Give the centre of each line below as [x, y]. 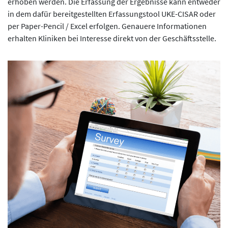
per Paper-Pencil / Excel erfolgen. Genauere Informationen [107, 26]
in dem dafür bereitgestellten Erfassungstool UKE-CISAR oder [112, 14]
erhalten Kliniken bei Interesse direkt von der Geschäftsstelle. [112, 38]
